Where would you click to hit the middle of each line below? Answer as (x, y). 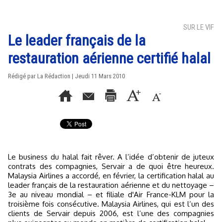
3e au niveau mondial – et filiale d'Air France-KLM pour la (111, 194)
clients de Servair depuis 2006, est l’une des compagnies (111, 213)
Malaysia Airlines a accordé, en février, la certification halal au (111, 176)
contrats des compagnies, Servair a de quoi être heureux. (111, 166)
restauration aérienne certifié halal (109, 58)
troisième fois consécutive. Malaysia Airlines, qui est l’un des (111, 204)
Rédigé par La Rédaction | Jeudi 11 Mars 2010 (66, 76)
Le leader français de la (77, 40)
